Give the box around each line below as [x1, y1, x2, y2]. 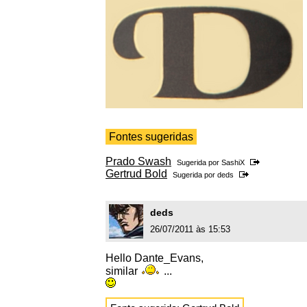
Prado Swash [106, 156, 171, 168]
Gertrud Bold [106, 168, 167, 180]
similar [106, 265, 140, 278]
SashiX [221, 158, 245, 167]
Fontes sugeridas [109, 131, 193, 143]
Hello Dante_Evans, [106, 252, 204, 265]
